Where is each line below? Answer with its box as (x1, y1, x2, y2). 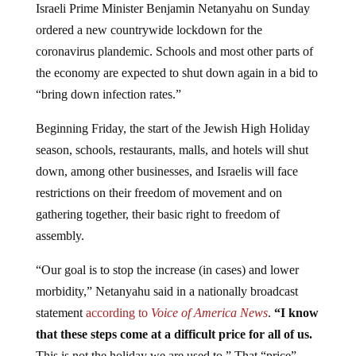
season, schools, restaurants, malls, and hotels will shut (35, 130, 308, 145)
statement (35, 293, 83, 308)
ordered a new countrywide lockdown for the (35, 10, 262, 25)
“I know (270, 293, 319, 308)
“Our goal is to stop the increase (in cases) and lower (35, 250, 299, 265)
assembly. (35, 216, 84, 230)
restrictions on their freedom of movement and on (35, 173, 282, 188)
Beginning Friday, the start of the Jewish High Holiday (35, 109, 310, 123)
